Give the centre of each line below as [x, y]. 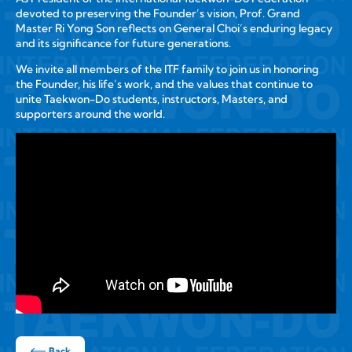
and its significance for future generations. [123, 43]
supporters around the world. [90, 114]
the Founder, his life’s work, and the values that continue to [164, 84]
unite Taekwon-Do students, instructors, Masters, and [151, 99]
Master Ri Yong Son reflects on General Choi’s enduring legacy [174, 28]
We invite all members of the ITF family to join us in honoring [167, 70]
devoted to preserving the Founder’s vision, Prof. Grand [158, 13]
